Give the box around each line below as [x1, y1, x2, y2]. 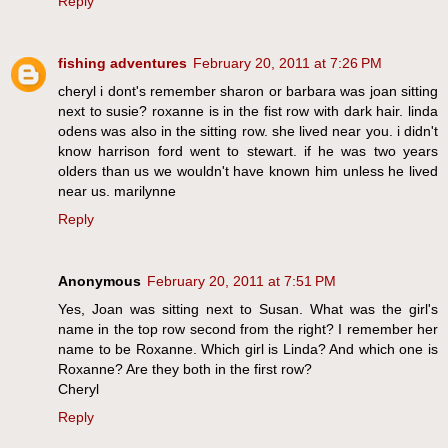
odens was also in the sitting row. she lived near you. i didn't [58, 123, 438, 140]
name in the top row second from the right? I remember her [58, 321, 438, 338]
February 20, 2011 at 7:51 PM [147, 273, 336, 290]
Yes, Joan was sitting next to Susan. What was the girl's [58, 301, 438, 318]
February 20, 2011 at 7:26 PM [193, 55, 382, 72]
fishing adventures [58, 55, 187, 72]
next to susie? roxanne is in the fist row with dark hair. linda [58, 103, 438, 120]
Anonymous [58, 273, 141, 290]
